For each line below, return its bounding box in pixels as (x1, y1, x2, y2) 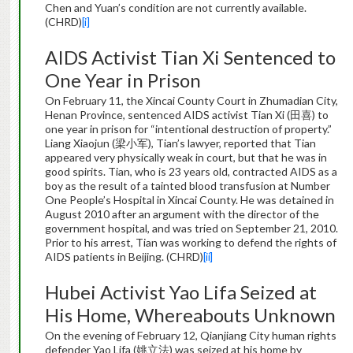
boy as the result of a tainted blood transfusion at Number (44, 179, 330, 193)
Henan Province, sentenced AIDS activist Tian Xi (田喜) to (44, 108, 329, 122)
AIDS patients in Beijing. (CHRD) (44, 250, 203, 264)
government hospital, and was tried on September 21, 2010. (44, 221, 338, 236)
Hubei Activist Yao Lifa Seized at (44, 281, 317, 304)
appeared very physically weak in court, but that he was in (44, 150, 327, 165)
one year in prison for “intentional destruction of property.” (44, 122, 332, 136)
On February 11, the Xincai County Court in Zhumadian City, (44, 94, 338, 108)
